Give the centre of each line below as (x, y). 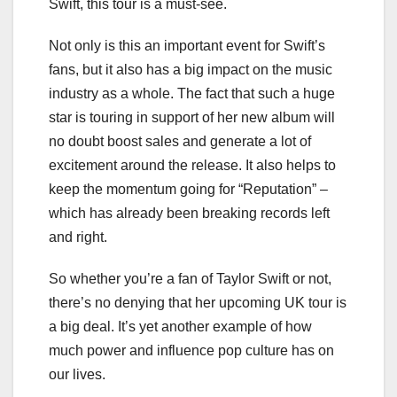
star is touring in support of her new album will (192, 117)
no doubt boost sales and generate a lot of (180, 141)
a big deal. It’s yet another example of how (180, 326)
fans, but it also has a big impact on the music (191, 69)
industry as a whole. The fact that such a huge (192, 93)
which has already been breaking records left (189, 213)
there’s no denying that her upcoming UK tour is (198, 302)
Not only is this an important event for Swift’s (187, 45)
